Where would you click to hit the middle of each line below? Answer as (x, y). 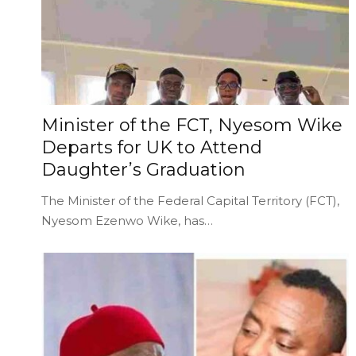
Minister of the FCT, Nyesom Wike (192, 125)
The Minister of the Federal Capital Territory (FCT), (190, 200)
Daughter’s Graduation (143, 169)
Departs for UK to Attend (152, 147)
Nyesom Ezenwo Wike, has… (127, 220)
